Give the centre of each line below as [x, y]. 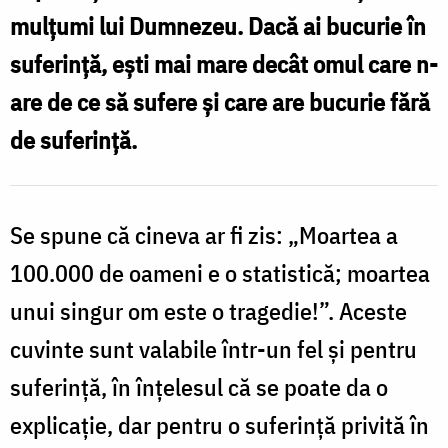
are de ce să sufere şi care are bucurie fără [220, 101]
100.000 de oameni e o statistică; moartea [220, 272]
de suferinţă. [73, 139]
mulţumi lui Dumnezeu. [129, 25]
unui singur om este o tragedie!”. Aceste [208, 310]
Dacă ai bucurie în [337, 25]
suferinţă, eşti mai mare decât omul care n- [224, 63]
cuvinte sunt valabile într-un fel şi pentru [213, 348]
